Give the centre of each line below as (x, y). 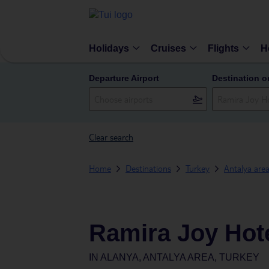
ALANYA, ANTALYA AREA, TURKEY (180, 257)
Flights (223, 48)
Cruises (168, 48)
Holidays (109, 48)
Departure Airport (124, 78)
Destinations (148, 168)
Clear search (111, 137)
